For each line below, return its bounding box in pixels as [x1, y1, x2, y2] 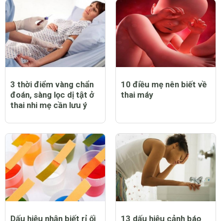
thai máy [121, 90, 153, 100]
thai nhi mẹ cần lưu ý [10, 100, 87, 110]
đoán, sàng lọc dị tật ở [10, 90, 94, 100]
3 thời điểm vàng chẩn [10, 79, 94, 90]
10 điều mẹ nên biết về [121, 79, 207, 90]
